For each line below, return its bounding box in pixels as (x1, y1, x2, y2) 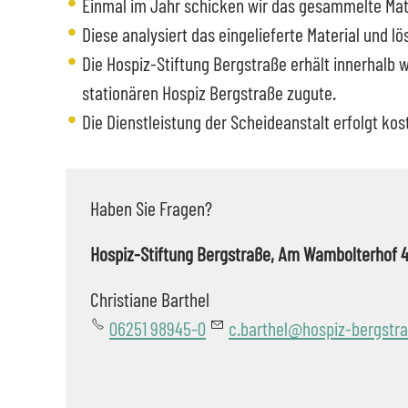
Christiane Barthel (90, 286, 209, 311)
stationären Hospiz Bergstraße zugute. (82, 79, 336, 104)
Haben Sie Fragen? (90, 195, 212, 219)
